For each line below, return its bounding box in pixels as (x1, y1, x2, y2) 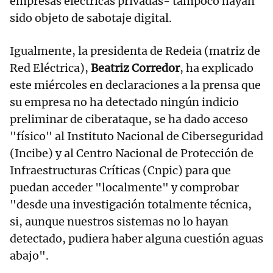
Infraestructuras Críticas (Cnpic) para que (10, 163, 231, 178)
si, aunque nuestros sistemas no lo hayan (10, 214, 229, 229)
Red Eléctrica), (10, 61, 91, 76)
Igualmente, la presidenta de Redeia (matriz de (10, 44, 260, 58)
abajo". (10, 249, 49, 263)
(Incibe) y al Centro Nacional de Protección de (10, 146, 253, 161)
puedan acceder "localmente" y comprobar (10, 180, 239, 195)
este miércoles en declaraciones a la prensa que (10, 78, 261, 93)
